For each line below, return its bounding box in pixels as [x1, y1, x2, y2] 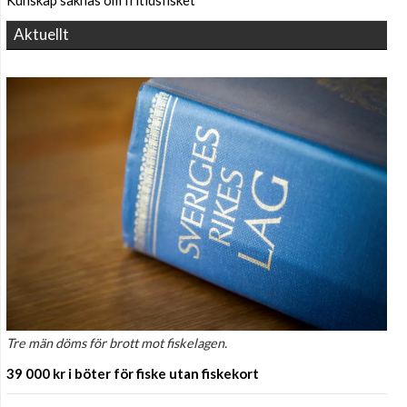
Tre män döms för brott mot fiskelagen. [6, 334, 227, 351]
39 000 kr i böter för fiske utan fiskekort [6, 364, 259, 382]
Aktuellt [14, 24, 69, 44]
